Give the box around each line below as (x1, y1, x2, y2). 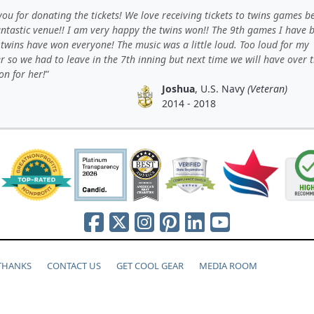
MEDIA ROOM (199, 259, 257, 272)
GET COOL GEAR (116, 259, 184, 272)
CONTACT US (47, 259, 101, 272)
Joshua (161, 82, 195, 95)
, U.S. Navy (194, 82, 247, 95)
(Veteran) (247, 82, 287, 95)
